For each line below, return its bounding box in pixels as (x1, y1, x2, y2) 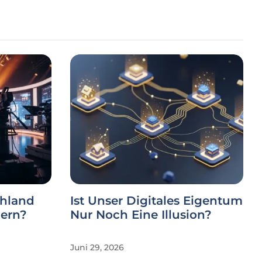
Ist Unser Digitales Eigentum (70, 194, 243, 208)
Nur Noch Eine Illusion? (70, 208, 212, 222)
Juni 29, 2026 (70, 242, 124, 253)
